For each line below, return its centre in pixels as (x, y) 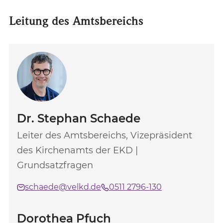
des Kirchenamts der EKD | (77, 150)
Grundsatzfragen (55, 165)
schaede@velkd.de (63, 187)
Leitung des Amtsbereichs (76, 21)
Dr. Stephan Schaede (79, 118)
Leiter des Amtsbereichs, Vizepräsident (105, 135)
